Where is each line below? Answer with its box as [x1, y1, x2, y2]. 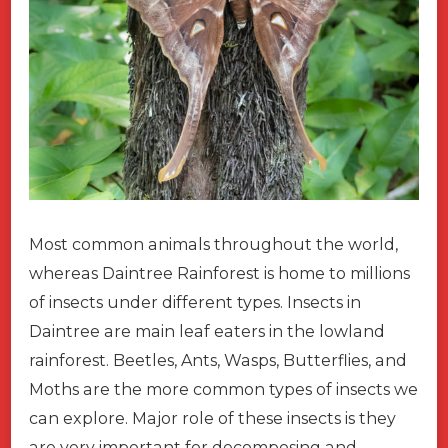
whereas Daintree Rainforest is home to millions [29, 264, 410, 284]
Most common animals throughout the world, [29, 235, 398, 255]
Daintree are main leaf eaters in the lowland [29, 322, 385, 342]
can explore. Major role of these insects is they [29, 409, 396, 429]
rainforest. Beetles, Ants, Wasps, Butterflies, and [29, 351, 407, 371]
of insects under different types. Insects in [29, 293, 361, 313]
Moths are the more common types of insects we [29, 380, 418, 400]
